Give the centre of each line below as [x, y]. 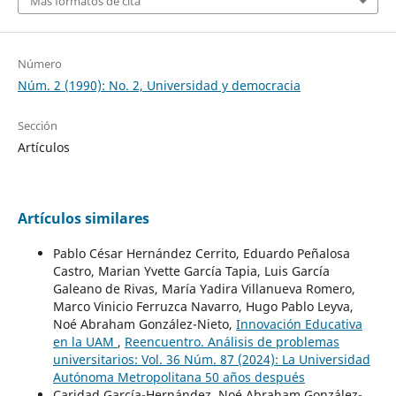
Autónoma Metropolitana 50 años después [179, 377]
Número [39, 63]
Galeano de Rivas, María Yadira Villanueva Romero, [204, 288]
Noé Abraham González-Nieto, [144, 324]
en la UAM [85, 341]
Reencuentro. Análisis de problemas [232, 341]
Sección [37, 125]
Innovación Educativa [299, 324]
